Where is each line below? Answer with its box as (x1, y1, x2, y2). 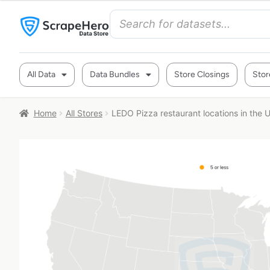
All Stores (65, 108, 102, 118)
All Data (27, 69, 55, 80)
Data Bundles (90, 69, 140, 80)
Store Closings (174, 69, 230, 80)
